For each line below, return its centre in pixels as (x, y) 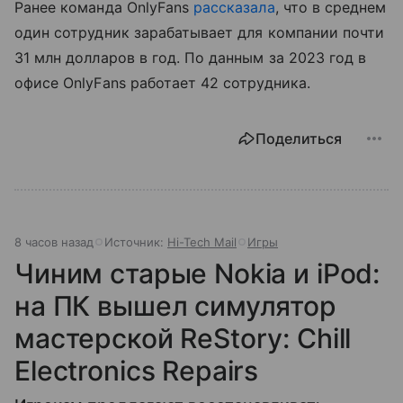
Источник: (136, 242)
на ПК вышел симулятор (175, 306)
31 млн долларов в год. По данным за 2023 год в (191, 58)
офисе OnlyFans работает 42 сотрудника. (162, 83)
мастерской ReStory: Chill (183, 339)
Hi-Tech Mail (202, 242)
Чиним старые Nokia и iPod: (197, 274)
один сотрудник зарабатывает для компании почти (200, 33)
